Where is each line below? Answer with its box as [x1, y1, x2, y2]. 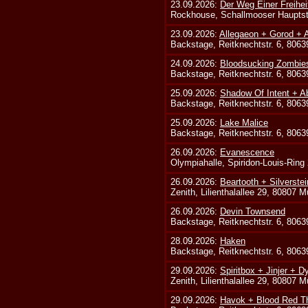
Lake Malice [220, 118, 269, 128]
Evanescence [220, 147, 275, 157]
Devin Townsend [220, 206, 286, 217]
